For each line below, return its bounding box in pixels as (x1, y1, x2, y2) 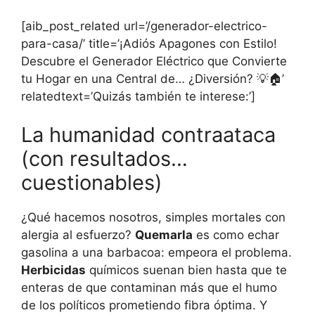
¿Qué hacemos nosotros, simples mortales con (21, 210, 285, 225)
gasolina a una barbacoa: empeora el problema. (21, 245, 292, 260)
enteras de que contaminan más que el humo (21, 281, 277, 295)
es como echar (193, 228, 279, 243)
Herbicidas (21, 263, 86, 278)
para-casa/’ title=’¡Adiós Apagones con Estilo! (21, 36, 277, 51)
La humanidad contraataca (21, 122, 276, 148)
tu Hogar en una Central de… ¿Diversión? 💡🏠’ (21, 71, 284, 86)
